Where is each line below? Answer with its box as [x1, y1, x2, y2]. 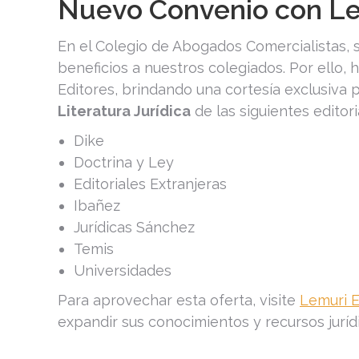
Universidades [74, 262, 171, 280]
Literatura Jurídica [58, 103, 191, 120]
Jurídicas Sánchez [74, 219, 195, 236]
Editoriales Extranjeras [74, 175, 227, 193]
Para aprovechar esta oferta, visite [58, 292, 300, 309]
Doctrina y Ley [74, 154, 174, 171]
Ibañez [74, 197, 120, 215]
